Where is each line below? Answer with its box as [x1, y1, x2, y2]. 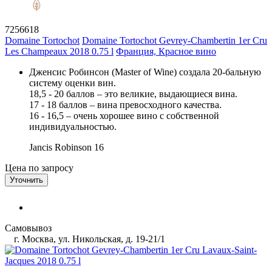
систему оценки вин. [29, 77, 116, 88]
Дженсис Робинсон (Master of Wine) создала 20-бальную [29, 66, 261, 77]
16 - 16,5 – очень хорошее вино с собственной [29, 110, 219, 121]
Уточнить [10, 175, 43, 185]
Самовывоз [5, 222, 52, 233]
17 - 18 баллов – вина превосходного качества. [29, 99, 222, 110]
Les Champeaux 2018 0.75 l [5, 46, 114, 56]
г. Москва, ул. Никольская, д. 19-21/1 [12, 233, 165, 244]
